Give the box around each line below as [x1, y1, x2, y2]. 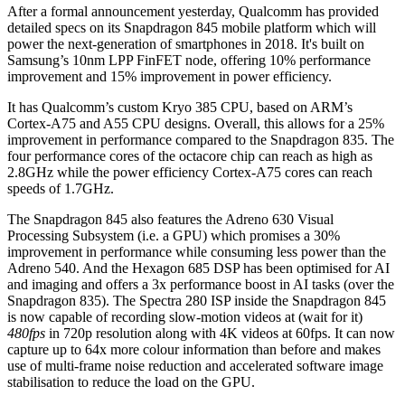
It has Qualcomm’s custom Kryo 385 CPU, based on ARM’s [7, 99, 353, 115]
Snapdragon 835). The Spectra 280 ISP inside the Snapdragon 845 [7, 292, 386, 308]
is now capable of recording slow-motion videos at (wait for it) [7, 308, 363, 325]
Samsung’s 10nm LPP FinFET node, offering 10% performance [7, 52, 371, 68]
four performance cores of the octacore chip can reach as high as [7, 147, 372, 164]
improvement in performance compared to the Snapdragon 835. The [7, 131, 394, 147]
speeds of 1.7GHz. [7, 180, 114, 196]
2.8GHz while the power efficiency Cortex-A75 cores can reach [7, 164, 372, 180]
